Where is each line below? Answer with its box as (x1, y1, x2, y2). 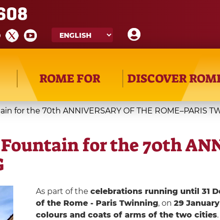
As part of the (35, 186, 90, 196)
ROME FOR (39, 70, 101, 86)
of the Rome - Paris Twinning (35, 198, 158, 208)
